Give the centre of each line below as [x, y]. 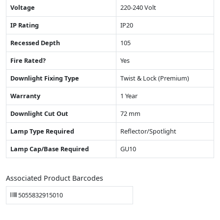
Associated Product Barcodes [55, 178]
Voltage [23, 7]
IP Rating [25, 25]
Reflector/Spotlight [148, 131]
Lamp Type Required [42, 131]
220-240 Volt [138, 7]
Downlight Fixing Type [45, 78]
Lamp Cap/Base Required [50, 149]
